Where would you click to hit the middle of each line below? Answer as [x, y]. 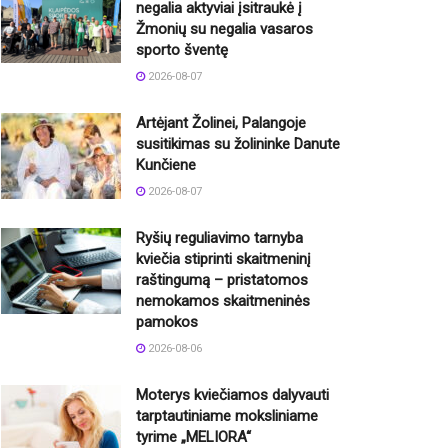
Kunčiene [166, 165]
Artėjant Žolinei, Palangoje [221, 123]
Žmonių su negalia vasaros [224, 29]
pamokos [167, 322]
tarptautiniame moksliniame [227, 416]
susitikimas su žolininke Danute [238, 144]
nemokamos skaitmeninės [223, 301]
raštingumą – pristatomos [222, 280]
